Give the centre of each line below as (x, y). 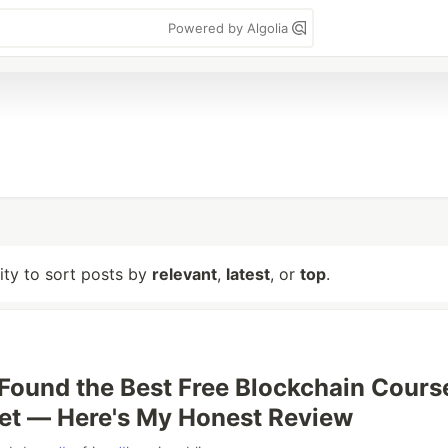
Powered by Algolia (230, 28)
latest (248, 274)
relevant (184, 274)
